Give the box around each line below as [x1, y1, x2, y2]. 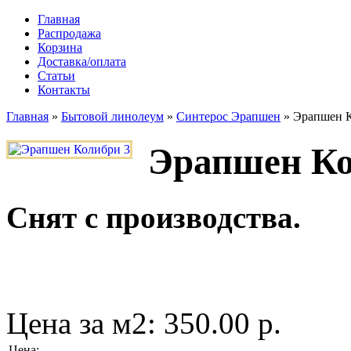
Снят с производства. [6, 200, 301, 234]
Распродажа [38, 27, 101, 40]
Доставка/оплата [38, 55, 126, 68]
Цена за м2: [6, 306, 164, 340]
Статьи [38, 69, 75, 82]
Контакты [38, 83, 90, 96]
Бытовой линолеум [61, 110, 164, 123]
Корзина [38, 41, 82, 54]
